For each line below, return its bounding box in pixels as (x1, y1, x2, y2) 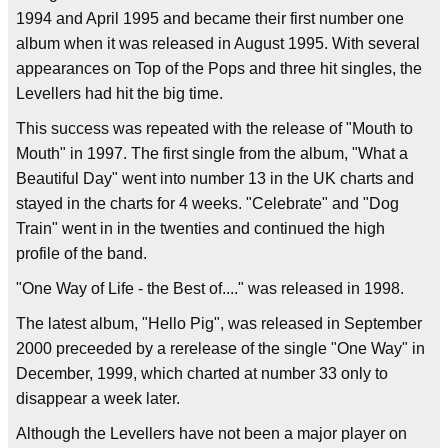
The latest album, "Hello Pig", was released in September (16, 315, 422, 332)
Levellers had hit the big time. (16, 85, 223, 102)
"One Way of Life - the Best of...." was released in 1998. (16, 280, 404, 297)
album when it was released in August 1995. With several (16, 35, 420, 52)
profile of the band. (16, 245, 147, 262)
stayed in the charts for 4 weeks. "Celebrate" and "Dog (16, 195, 399, 212)
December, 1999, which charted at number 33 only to (16, 365, 388, 382)
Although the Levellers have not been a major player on (16, 425, 407, 442)
